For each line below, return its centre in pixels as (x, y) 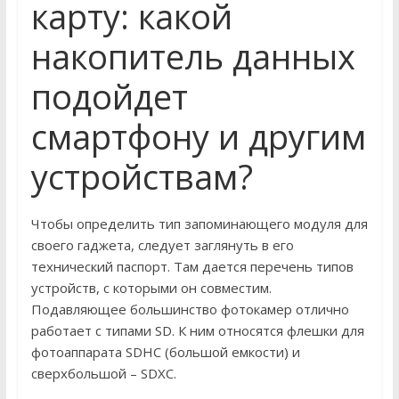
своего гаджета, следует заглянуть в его (162, 245)
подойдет (109, 97)
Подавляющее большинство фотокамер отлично (190, 309)
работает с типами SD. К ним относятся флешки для (197, 331)
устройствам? (142, 177)
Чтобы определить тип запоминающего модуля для (199, 224)
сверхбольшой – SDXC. (103, 374)
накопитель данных (193, 57)
